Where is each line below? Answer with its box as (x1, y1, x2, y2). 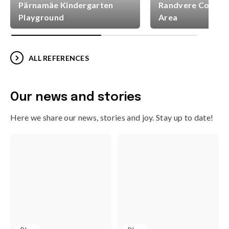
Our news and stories (10, 91, 141, 104)
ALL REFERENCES (29, 53, 89, 62)
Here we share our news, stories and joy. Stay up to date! (10, 112, 214, 123)
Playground (18, 12, 64, 22)
